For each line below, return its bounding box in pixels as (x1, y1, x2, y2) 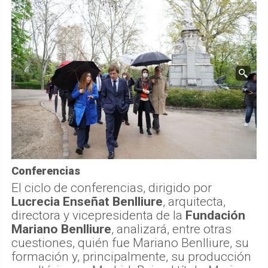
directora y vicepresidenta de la (11, 208, 185, 223)
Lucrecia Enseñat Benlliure (11, 194, 163, 209)
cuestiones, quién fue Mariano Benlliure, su (11, 235, 249, 250)
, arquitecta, (163, 194, 226, 209)
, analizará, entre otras (111, 221, 232, 236)
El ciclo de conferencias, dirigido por (11, 180, 212, 195)
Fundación (185, 208, 245, 223)
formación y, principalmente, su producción (11, 249, 251, 264)
